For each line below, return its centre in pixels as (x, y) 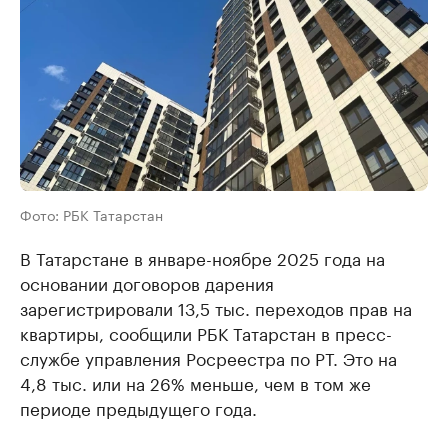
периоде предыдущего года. (138, 407)
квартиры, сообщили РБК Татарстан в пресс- (206, 332)
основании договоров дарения (147, 282)
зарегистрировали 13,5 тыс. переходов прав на (216, 307)
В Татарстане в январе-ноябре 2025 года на (202, 257)
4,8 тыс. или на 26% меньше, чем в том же (195, 382)
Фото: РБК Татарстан (91, 214)
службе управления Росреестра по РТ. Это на (208, 357)
